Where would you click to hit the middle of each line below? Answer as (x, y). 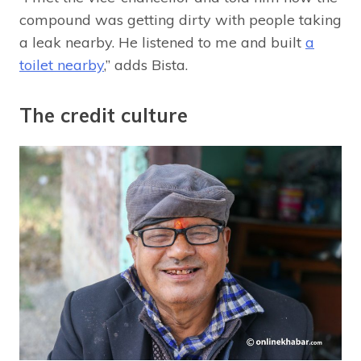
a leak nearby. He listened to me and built (162, 42)
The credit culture (104, 115)
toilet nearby (62, 64)
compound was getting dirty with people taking (180, 19)
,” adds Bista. (146, 64)
